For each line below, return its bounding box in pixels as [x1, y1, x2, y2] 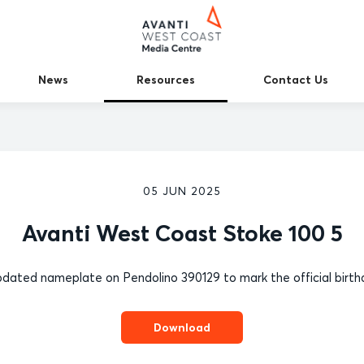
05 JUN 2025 [143, 184, 221, 198]
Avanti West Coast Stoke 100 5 [21, 219, 343, 247]
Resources [136, 71, 195, 87]
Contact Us [262, 71, 328, 87]
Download [154, 319, 210, 335]
